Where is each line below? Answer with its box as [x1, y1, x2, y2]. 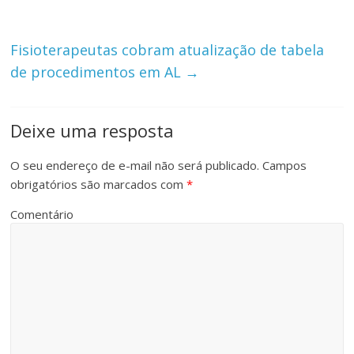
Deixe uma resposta [10, 119, 175, 143]
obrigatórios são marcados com [10, 176, 187, 193]
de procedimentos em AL [10, 62, 186, 82]
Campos [259, 157, 307, 174]
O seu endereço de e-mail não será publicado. [10, 157, 260, 174]
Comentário [10, 206, 74, 223]
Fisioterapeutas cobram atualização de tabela [10, 40, 325, 60]
